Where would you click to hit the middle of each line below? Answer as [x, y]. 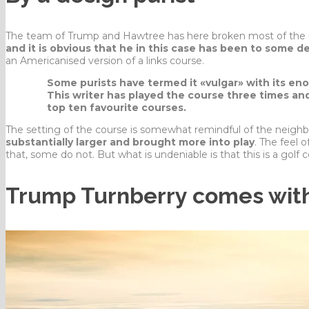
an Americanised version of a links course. [105, 60]
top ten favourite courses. [117, 107]
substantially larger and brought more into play [130, 142]
